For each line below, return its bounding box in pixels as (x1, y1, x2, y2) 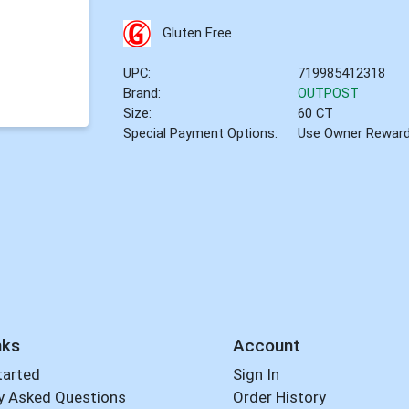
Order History (232, 388, 326, 407)
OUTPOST (298, 84, 360, 101)
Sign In (232, 365, 279, 384)
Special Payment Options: (123, 124, 278, 142)
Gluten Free (162, 24, 232, 41)
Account (232, 334, 300, 356)
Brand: (123, 84, 162, 101)
